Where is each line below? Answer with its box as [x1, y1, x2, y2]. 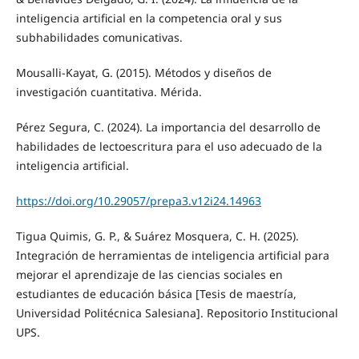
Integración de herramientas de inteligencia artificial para [15, 247, 329, 263]
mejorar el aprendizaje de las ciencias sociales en [15, 266, 283, 282]
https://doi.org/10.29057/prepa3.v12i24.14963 [15, 192, 261, 208]
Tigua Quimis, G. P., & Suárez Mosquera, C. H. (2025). [15, 228, 299, 244]
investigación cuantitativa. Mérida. [15, 83, 202, 99]
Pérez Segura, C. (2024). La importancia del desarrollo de [15, 119, 321, 135]
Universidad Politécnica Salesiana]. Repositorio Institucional [15, 305, 338, 321]
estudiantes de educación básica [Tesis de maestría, [15, 285, 296, 301]
